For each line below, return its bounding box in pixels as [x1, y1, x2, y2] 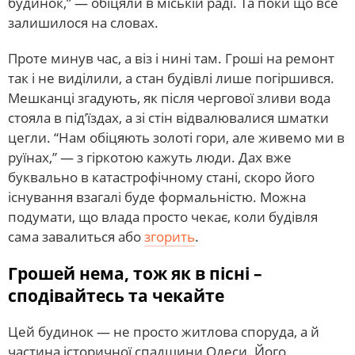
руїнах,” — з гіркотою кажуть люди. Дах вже [8, 147, 292, 166]
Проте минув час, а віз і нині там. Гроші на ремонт [8, 48, 334, 67]
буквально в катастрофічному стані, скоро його [8, 167, 315, 186]
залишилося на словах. [8, 13, 158, 32]
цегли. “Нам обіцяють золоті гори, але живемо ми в [8, 128, 345, 147]
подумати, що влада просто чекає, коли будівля [8, 207, 318, 226]
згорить [144, 227, 195, 246]
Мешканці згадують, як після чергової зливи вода [8, 88, 330, 107]
